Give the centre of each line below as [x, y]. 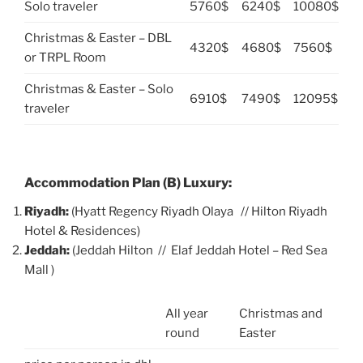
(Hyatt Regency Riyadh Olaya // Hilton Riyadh [199, 212]
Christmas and [280, 313]
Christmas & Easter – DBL [98, 38]
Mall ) [39, 270]
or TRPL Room [65, 57]
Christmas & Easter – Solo [99, 89]
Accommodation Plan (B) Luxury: [128, 183]
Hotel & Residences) [82, 231]
